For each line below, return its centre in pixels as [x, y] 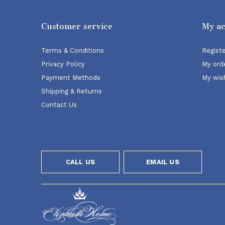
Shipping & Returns [72, 91]
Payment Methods [71, 78]
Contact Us [59, 105]
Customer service [77, 26]
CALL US [80, 162]
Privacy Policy [63, 64]
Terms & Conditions [73, 50]
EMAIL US [163, 162]
